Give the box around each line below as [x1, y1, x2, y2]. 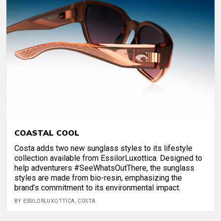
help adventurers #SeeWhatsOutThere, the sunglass [14, 163, 194, 173]
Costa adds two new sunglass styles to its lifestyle [14, 144, 192, 153]
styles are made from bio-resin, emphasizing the [14, 173, 182, 183]
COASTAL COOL [14, 128, 79, 138]
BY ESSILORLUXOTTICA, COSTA [14, 198, 96, 205]
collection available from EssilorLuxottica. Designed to [14, 153, 202, 163]
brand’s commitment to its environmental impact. [14, 183, 181, 193]
